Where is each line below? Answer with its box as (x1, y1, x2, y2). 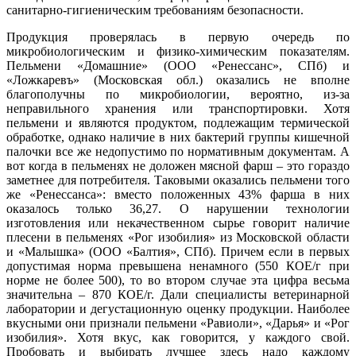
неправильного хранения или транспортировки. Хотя (6, 102, 350, 116)
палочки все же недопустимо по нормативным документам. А (6, 145, 350, 159)
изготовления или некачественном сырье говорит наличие (6, 216, 350, 230)
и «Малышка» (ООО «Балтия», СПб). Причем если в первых (6, 245, 350, 259)
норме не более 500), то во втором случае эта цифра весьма (6, 273, 350, 288)
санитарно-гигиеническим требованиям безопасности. (6, 3, 304, 17)
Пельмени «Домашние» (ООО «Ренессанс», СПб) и (6, 59, 350, 73)
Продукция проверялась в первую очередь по (6, 30, 350, 44)
